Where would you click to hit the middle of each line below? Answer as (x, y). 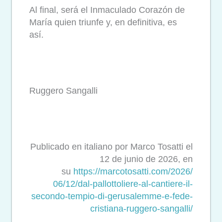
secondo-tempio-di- (69, 196)
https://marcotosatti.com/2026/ (133, 172)
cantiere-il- (172, 184)
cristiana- (108, 209)
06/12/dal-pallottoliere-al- (102, 184)
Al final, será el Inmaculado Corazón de (107, 10)
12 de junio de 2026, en (146, 159)
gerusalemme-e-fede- (150, 196)
